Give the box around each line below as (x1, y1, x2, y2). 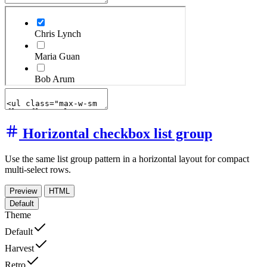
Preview (10, 186, 37, 195)
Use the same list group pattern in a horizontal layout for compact (5, 153, 249, 164)
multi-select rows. (5, 164, 71, 175)
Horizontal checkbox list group (23, 126, 212, 141)
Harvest (5, 243, 34, 253)
